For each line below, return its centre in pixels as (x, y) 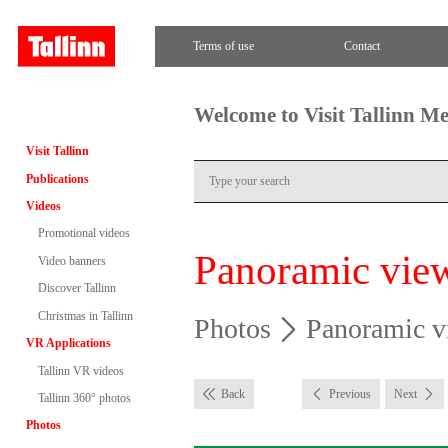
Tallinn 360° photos (84, 398)
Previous (350, 393)
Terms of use (224, 45)
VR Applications (68, 343)
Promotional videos (83, 233)
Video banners (71, 260)
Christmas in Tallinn (85, 315)
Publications (57, 178)
